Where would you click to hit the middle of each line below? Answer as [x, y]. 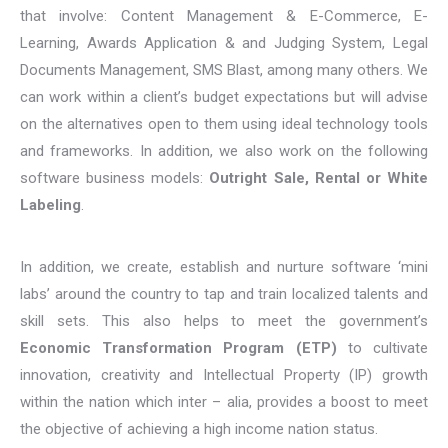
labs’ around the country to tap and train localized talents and [224, 294]
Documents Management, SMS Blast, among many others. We [224, 70]
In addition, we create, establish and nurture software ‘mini [224, 267]
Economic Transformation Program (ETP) [178, 348]
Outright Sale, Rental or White [316, 178]
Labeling [50, 205]
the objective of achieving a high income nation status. [199, 429]
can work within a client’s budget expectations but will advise [224, 97]
